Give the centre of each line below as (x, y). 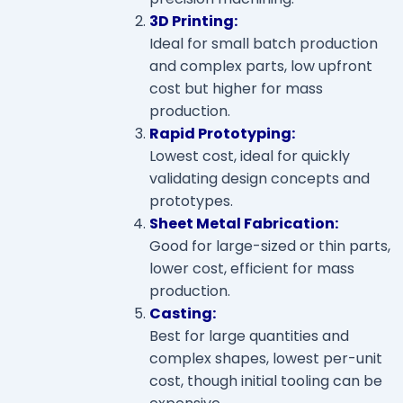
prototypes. (191, 201)
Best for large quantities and (249, 336)
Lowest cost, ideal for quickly (250, 157)
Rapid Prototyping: (222, 134)
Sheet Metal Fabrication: (244, 224)
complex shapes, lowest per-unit (266, 359)
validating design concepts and (260, 179)
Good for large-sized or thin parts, (270, 246)
